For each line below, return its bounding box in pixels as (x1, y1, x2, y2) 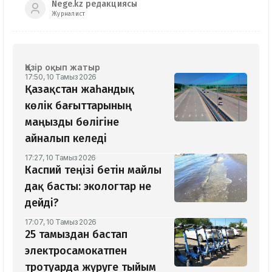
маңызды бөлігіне (25, 115, 119, 129)
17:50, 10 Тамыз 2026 (25, 72, 97, 81)
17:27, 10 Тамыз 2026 (25, 152, 96, 162)
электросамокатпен (25, 243, 127, 257)
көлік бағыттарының (25, 98, 132, 112)
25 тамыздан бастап (25, 227, 127, 241)
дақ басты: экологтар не (25, 179, 151, 193)
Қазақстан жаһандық (25, 82, 134, 96)
